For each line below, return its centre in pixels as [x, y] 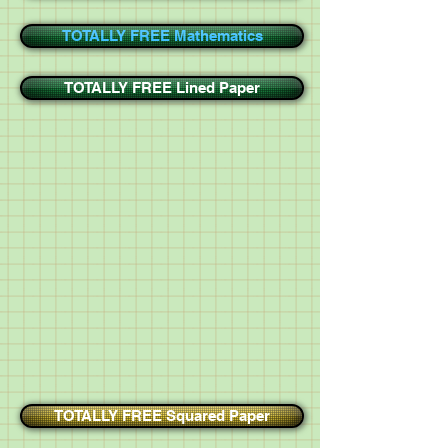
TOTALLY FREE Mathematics [162, 35]
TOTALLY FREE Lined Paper [162, 87]
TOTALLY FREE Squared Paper [162, 415]
